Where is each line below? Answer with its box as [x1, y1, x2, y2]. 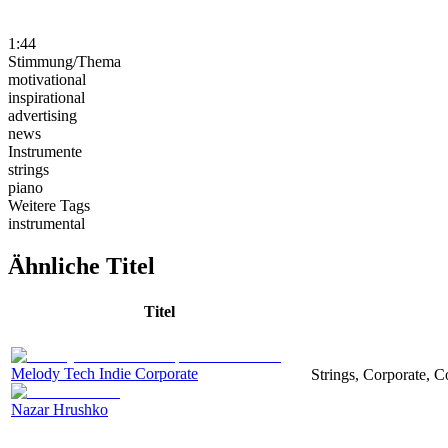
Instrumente [8, 142, 82, 160]
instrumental [8, 214, 85, 232]
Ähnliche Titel [8, 252, 155, 279]
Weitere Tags [8, 196, 90, 214]
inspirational [8, 88, 85, 106]
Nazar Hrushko [11, 400, 108, 418]
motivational [8, 70, 86, 88]
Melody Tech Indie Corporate [11, 364, 198, 382]
